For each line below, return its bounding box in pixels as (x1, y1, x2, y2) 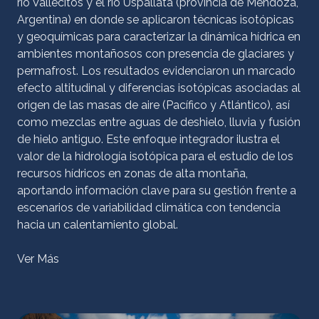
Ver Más (17, 252, 59, 266)
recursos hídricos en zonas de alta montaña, (17, 167, 248, 180)
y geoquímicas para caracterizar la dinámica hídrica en (17, 30, 300, 43)
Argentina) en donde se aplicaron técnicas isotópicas (17, 13, 294, 26)
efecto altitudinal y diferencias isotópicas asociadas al (17, 81, 300, 95)
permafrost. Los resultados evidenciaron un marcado (17, 64, 296, 78)
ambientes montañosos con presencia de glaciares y (17, 47, 294, 61)
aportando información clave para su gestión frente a (17, 184, 296, 197)
